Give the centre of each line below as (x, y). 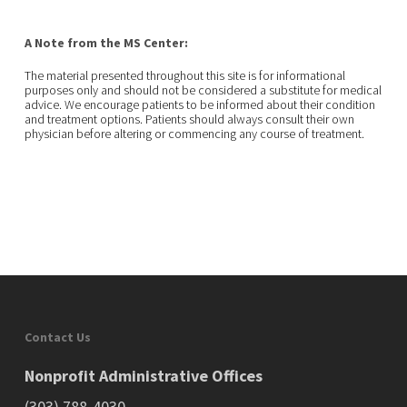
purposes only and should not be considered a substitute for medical (203, 90)
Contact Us (57, 337)
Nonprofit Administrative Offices (145, 376)
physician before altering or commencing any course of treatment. (194, 134)
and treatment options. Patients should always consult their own (189, 119)
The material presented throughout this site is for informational (184, 76)
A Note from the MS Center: (106, 43)
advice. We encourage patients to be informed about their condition (199, 105)
